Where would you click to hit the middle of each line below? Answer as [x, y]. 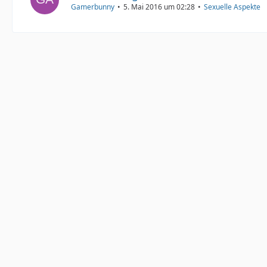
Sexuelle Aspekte [232, 7]
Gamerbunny [93, 7]
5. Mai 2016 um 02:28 [159, 7]
